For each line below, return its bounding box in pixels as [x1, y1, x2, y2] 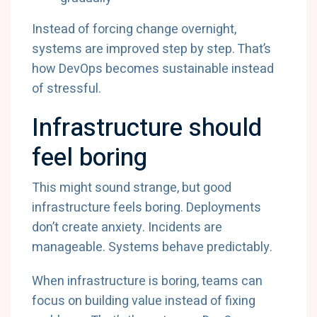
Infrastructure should [32, 110, 262, 146]
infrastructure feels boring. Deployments [32, 198, 261, 217]
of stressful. [32, 79, 101, 98]
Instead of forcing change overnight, [32, 20, 236, 39]
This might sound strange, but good [32, 178, 231, 197]
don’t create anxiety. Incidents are [32, 218, 222, 237]
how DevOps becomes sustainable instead [32, 59, 274, 79]
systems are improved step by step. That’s [32, 40, 271, 59]
